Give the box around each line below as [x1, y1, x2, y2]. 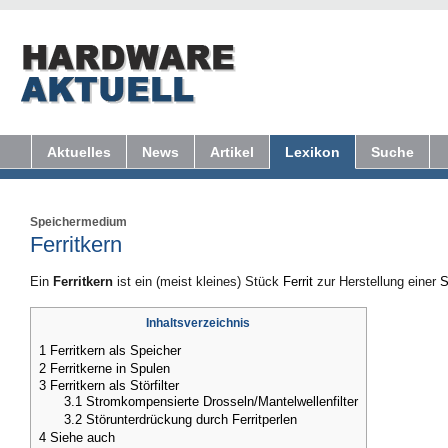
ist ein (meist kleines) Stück [113, 274, 283, 290]
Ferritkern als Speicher [50, 343, 181, 359]
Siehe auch [50, 430, 115, 446]
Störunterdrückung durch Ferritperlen [85, 412, 297, 428]
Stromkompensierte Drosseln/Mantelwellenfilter [85, 394, 358, 410]
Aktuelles [47, 144, 111, 160]
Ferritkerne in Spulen [50, 361, 170, 377]
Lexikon [285, 144, 340, 160]
